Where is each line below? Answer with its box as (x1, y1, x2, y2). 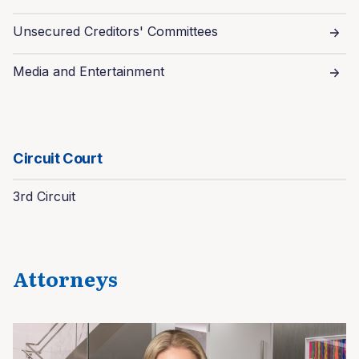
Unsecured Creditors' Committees (13, 23, 218, 39)
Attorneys (13, 264, 118, 293)
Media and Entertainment (13, 63, 164, 79)
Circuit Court (13, 149, 103, 167)
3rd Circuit (13, 188, 75, 204)
